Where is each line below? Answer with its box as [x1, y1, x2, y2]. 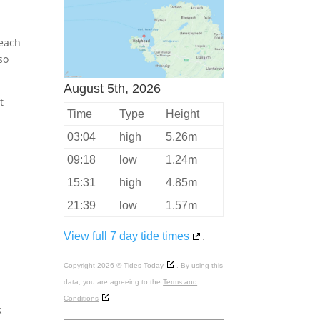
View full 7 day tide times [64, 229, 190, 242]
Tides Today [124, 261, 164, 269]
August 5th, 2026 [64, 81, 161, 96]
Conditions [64, 294, 99, 302]
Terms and [163, 277, 198, 286]
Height [166, 107, 200, 120]
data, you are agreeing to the [64, 277, 164, 286]
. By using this [176, 261, 224, 269]
